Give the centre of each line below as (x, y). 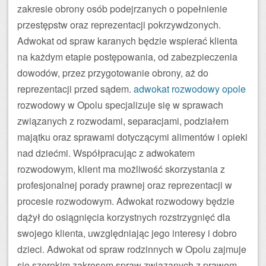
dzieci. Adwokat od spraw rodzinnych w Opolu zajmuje (132, 249)
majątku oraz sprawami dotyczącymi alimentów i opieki (132, 137)
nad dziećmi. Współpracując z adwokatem (106, 153)
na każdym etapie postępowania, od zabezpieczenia (127, 57)
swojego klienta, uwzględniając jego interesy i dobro (127, 233)
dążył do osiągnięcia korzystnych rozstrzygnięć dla (124, 217)
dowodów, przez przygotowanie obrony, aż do (113, 73)
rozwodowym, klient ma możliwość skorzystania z (121, 169)
